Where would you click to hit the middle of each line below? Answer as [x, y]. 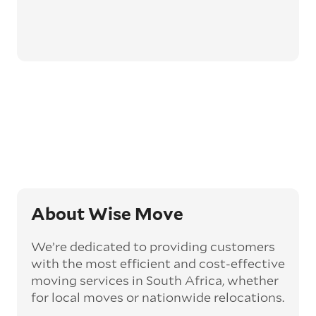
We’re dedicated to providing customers [153, 247]
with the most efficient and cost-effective [158, 263]
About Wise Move [107, 214]
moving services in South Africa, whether [155, 280]
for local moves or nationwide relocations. [158, 297]
